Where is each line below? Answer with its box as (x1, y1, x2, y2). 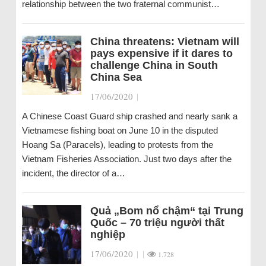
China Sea (90, 71, 142, 83)
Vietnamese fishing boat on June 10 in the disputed (21, 125, 218, 135)
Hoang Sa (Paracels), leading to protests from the (21, 140, 213, 150)
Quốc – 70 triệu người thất (90, 217, 224, 229)
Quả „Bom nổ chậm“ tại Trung (90, 205, 243, 217)
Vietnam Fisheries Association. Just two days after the (21, 154, 232, 164)
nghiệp (90, 229, 125, 240)
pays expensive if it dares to (90, 47, 233, 59)
